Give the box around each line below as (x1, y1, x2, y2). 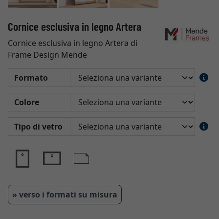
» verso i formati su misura (12, 189, 117, 200)
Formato (14, 72, 48, 83)
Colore (14, 97, 39, 108)
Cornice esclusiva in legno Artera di (8, 38, 137, 48)
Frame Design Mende (8, 49, 87, 60)
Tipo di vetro (14, 121, 63, 132)
